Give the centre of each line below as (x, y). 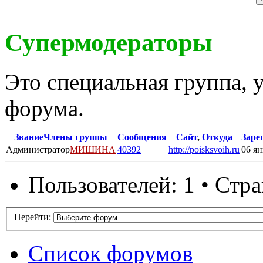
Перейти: (33, 217)
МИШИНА (93, 149)
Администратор (38, 149)
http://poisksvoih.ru (204, 149)
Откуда (217, 137)
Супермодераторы (109, 42)
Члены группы (75, 137)
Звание (29, 137)
